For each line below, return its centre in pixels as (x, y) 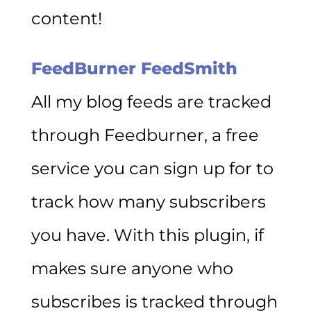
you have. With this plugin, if (147, 235)
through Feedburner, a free (145, 135)
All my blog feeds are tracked (151, 101)
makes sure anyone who (132, 268)
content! (66, 18)
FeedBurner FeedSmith (134, 68)
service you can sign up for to (152, 168)
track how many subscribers (148, 201)
